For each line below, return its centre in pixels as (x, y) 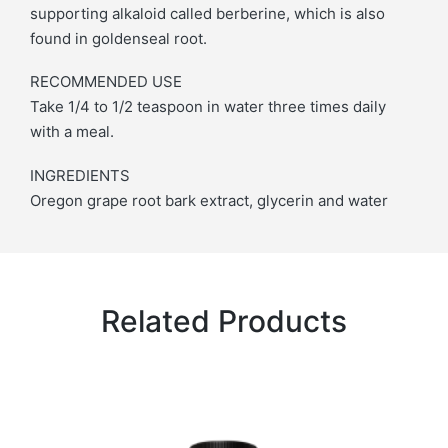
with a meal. (72, 132)
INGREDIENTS (80, 176)
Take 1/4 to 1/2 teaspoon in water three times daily (208, 107)
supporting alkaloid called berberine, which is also (207, 13)
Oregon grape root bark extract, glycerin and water (209, 201)
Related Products (224, 321)
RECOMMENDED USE (106, 82)
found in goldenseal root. (118, 38)
